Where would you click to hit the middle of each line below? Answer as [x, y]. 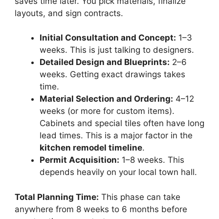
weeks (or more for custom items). [107, 111]
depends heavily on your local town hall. [118, 172]
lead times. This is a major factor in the [116, 136]
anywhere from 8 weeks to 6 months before [101, 209]
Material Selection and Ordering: [106, 99]
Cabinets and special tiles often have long [122, 123]
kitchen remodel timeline [91, 148]
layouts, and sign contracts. [69, 13]
